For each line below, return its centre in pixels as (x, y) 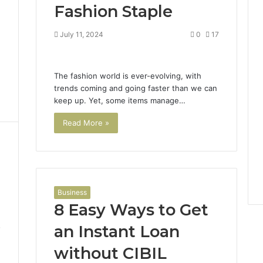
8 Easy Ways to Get (131, 210)
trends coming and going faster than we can (135, 88)
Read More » (86, 122)
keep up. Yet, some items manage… (119, 100)
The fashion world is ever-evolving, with (127, 75)
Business (72, 193)
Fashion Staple (113, 11)
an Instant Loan (117, 232)
